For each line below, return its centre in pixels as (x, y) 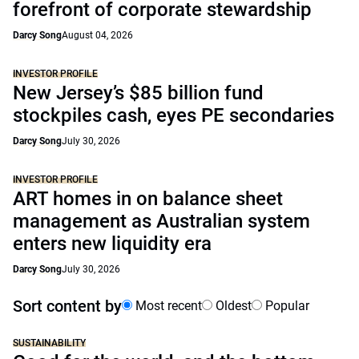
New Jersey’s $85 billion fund (138, 93)
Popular (286, 306)
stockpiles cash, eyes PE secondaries (173, 115)
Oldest (232, 306)
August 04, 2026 (97, 35)
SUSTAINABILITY (49, 343)
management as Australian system (161, 221)
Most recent (167, 306)
